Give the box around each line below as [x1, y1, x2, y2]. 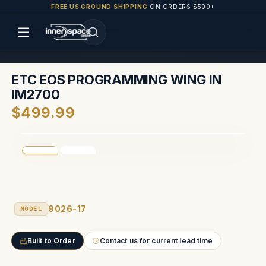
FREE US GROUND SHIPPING [50, 3, 148, 10]
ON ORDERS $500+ [147, 3, 215, 10]
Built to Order [27, 236, 75, 245]
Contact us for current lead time [99, 236, 213, 245]
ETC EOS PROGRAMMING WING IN [11, 72, 222, 87]
